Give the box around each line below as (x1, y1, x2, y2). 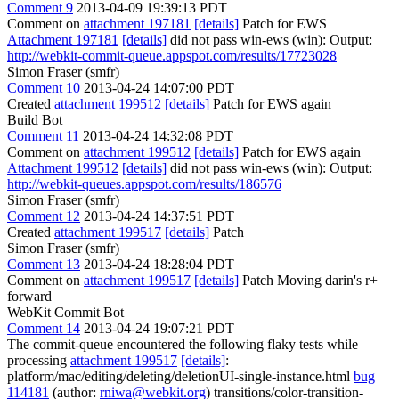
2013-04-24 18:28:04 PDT (84, 256, 234, 272)
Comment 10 (7, 80, 80, 95)
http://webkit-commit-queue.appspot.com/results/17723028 (7, 48, 337, 63)
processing (7, 353, 70, 368)
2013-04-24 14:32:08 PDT (83, 128, 233, 143)
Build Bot (7, 112, 62, 127)
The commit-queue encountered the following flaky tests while (7, 337, 358, 352)
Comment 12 (7, 208, 80, 224)
